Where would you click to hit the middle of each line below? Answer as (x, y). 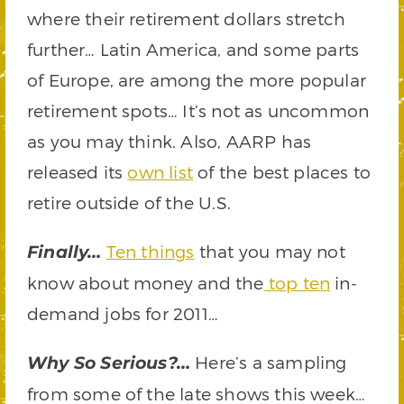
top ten (297, 283)
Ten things (150, 251)
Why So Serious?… (109, 363)
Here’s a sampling (269, 362)
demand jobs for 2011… (123, 313)
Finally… (67, 252)
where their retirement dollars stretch (187, 18)
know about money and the (146, 283)
